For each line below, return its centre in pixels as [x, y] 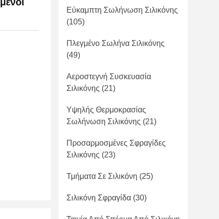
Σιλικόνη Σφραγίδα [99, 198]
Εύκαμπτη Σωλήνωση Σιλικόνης [122, 10]
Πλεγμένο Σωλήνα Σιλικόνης [116, 43]
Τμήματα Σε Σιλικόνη [102, 176]
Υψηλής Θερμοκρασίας [106, 110]
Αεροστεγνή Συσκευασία [109, 77]
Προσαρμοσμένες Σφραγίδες [116, 143]
